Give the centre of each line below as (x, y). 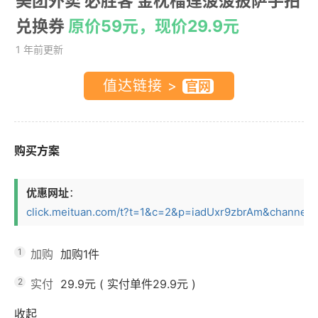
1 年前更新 (39, 49)
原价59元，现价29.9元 (154, 26)
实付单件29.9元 (148, 284)
